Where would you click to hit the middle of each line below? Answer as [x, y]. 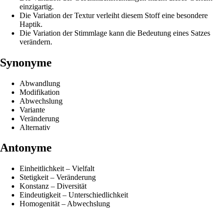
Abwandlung [40, 83]
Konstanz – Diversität [53, 186]
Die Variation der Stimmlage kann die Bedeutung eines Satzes [115, 33]
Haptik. [31, 24]
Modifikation [40, 92]
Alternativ [35, 127]
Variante [32, 109]
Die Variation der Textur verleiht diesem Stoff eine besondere [114, 15]
